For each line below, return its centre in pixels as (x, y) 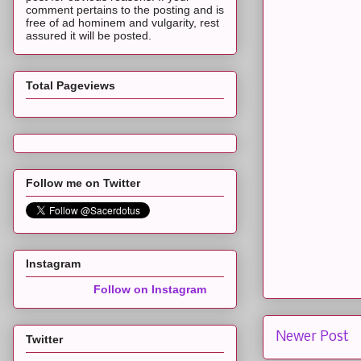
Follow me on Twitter (83, 183)
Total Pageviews (71, 85)
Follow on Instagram (150, 290)
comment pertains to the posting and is (125, 10)
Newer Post (312, 337)
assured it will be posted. (89, 36)
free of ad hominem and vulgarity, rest (122, 23)
